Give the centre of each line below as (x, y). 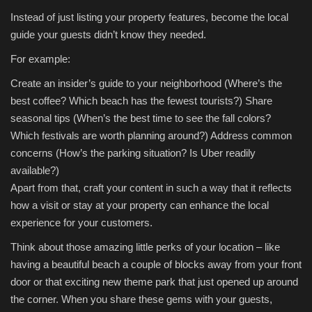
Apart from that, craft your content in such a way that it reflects (151, 188)
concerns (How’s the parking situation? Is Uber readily (133, 153)
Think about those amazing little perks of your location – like (145, 247)
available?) (35, 171)
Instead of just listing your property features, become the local (149, 17)
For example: (40, 59)
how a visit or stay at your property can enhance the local (140, 205)
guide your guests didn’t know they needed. (110, 35)
